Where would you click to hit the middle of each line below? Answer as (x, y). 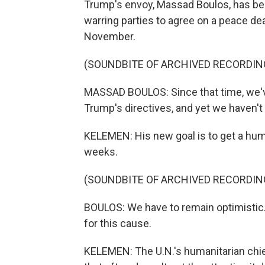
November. (110, 36)
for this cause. (118, 223)
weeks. (101, 152)
